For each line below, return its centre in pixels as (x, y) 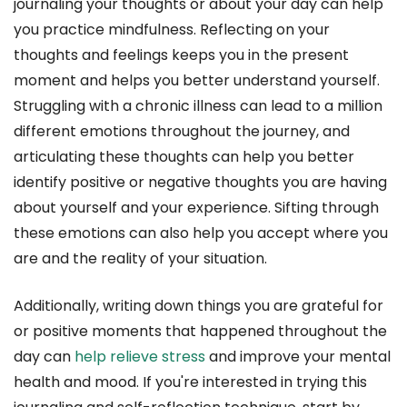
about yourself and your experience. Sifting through (196, 208)
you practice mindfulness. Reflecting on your (172, 30)
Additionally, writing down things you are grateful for (199, 306)
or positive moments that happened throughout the (200, 332)
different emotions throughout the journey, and (182, 132)
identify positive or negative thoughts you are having (200, 183)
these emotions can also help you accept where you (201, 233)
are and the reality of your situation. (140, 259)
